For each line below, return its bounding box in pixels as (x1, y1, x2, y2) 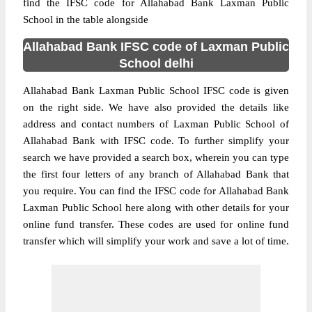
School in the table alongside (23, 14, 148, 25)
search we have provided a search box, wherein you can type (23, 152, 289, 163)
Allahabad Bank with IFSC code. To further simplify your (23, 135, 289, 146)
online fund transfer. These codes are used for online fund (23, 219, 289, 230)
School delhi (118, 56, 194, 70)
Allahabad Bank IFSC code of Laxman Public (23, 40, 289, 54)
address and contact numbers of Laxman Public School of (23, 118, 289, 130)
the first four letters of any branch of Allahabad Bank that (23, 169, 289, 180)
